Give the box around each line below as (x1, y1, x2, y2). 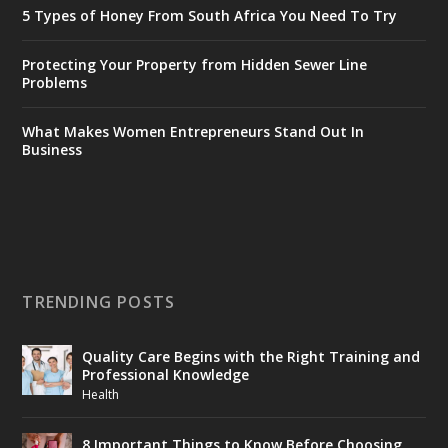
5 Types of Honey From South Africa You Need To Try (22, 5, 398, 25)
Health (82, 385, 120, 403)
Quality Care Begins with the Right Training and (82, 346, 421, 366)
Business (22, 139, 83, 159)
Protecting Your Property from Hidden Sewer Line (22, 54, 368, 74)
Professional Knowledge (82, 364, 250, 384)
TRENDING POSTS (22, 290, 176, 313)
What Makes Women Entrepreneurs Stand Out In (22, 121, 365, 141)
